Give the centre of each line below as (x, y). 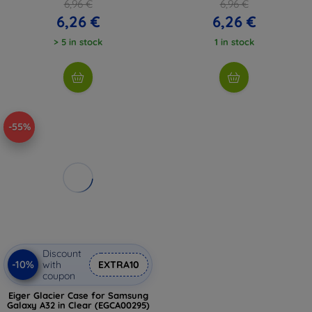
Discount (62, 253)
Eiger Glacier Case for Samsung (78, 295)
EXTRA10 (119, 264)
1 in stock (234, 41)
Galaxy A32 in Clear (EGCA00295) (78, 305)
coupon (59, 275)
